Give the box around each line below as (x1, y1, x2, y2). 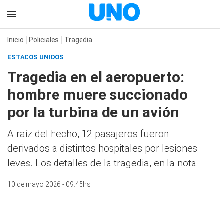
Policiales (29, 36, 59, 44)
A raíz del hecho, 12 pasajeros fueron (7, 128, 169, 139)
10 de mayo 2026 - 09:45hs (7, 180, 91, 188)
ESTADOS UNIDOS (7, 54, 64, 61)
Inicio (7, 36, 24, 44)
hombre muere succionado (7, 86, 188, 103)
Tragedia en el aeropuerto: (7, 68, 184, 85)
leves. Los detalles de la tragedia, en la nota (7, 157, 196, 169)
